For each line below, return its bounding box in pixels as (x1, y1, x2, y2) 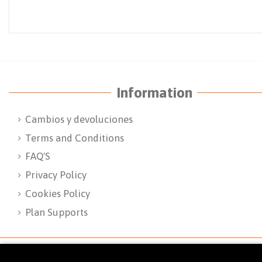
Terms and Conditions (25, 132, 124, 144)
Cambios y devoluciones (25, 113, 133, 125)
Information (116, 84, 192, 101)
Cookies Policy (25, 187, 90, 199)
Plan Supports (25, 206, 88, 218)
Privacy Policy (25, 169, 87, 181)
